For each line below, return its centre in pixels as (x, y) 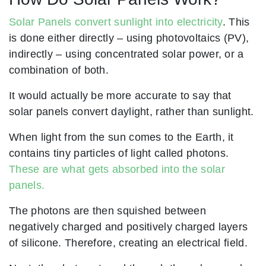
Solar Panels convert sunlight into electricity (116, 22)
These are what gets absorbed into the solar (117, 169)
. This (236, 22)
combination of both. (59, 70)
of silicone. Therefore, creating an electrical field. (128, 243)
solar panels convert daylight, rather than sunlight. (132, 111)
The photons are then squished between (108, 210)
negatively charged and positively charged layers (129, 227)
